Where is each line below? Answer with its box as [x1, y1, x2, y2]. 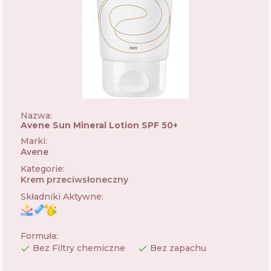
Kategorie [21, 163, 63, 174]
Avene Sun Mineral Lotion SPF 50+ [21, 120, 178, 131]
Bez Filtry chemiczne [33, 243, 125, 253]
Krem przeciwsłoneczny [21, 174, 128, 185]
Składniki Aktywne [21, 191, 102, 202]
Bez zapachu [150, 243, 206, 253]
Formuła [21, 230, 56, 241]
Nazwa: [21, 110, 52, 121]
